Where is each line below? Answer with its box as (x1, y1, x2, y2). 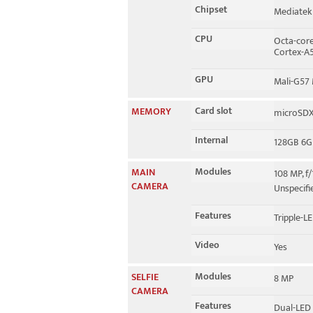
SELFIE (131, 269, 159, 285)
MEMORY (131, 103, 171, 119)
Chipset (195, 1, 227, 17)
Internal (195, 132, 228, 148)
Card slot (195, 103, 232, 119)
